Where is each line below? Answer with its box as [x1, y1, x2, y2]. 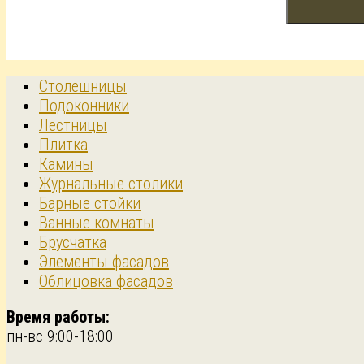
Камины [39, 154, 93, 175]
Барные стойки [39, 193, 141, 214]
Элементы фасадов [39, 252, 169, 272]
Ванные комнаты [39, 213, 154, 233]
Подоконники [39, 96, 129, 116]
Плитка [39, 135, 88, 155]
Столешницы [39, 76, 127, 97]
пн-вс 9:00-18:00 [6, 327, 114, 347]
